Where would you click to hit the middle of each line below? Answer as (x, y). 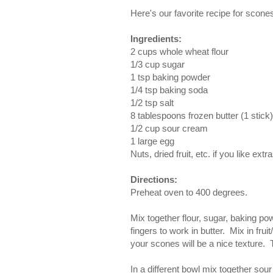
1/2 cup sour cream (169, 129)
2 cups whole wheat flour (179, 52)
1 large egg (152, 141)
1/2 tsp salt (152, 103)
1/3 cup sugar (158, 65)
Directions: (154, 180)
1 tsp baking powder (170, 77)
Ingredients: (156, 39)
